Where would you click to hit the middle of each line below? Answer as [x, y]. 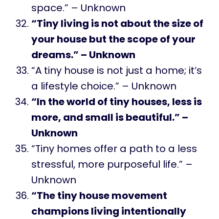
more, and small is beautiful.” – [110, 118]
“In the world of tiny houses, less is [117, 102]
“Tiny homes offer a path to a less [114, 149]
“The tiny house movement [99, 196]
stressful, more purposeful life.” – [112, 164]
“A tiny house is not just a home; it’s [117, 71]
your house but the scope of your [113, 39]
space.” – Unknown [78, 8]
